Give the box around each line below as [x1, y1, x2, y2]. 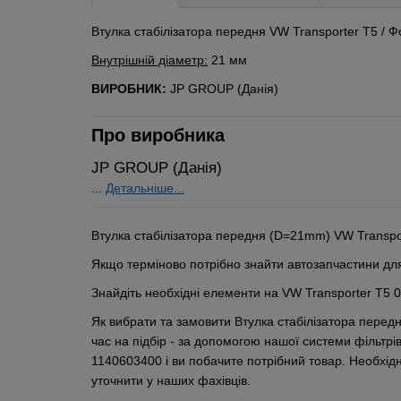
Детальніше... [106, 181, 184, 196]
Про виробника [91, 125, 225, 146]
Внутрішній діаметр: [91, 53, 208, 68]
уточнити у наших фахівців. [91, 373, 251, 388]
